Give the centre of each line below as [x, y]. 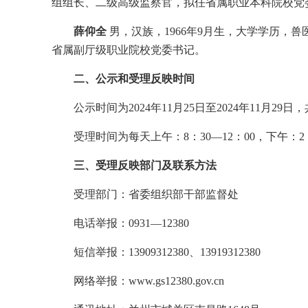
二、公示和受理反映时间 [134, 79]
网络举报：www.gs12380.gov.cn [149, 281]
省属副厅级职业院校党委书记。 [129, 50]
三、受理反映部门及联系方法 [145, 165]
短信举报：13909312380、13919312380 [167, 252]
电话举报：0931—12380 [131, 223]
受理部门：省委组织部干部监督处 [156, 194]
